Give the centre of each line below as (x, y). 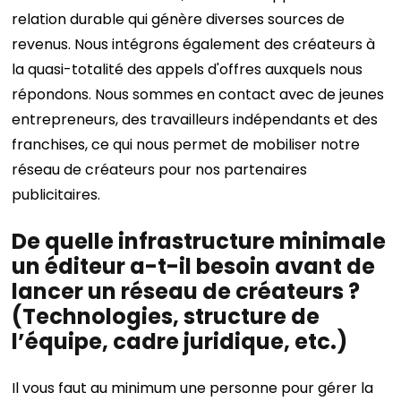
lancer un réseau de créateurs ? (186, 291)
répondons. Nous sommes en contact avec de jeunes (198, 94)
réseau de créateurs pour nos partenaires (160, 170)
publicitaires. (56, 195)
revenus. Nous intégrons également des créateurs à (194, 44)
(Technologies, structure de (166, 316)
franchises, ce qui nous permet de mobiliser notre (186, 145)
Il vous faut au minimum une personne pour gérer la (193, 388)
